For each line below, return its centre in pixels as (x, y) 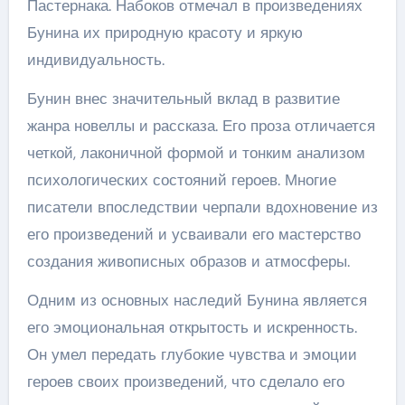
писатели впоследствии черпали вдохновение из (202, 207)
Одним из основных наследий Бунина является (197, 300)
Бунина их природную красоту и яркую (165, 32)
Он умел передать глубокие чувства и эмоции (192, 354)
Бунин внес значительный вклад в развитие (183, 98)
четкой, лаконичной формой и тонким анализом (196, 152)
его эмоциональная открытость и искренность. (192, 327)
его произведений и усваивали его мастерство (193, 234)
